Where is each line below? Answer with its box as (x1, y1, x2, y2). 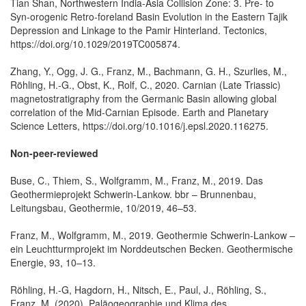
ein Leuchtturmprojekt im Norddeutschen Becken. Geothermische (10, 241, 293, 255)
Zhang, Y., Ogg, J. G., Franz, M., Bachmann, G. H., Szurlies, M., (10, 64, 287, 78)
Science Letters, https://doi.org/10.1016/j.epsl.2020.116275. (10, 118, 268, 133)
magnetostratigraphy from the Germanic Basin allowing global (10, 91, 277, 105)
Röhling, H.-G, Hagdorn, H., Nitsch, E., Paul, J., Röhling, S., (10, 282, 266, 296)
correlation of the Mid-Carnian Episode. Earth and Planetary (10, 105, 268, 119)
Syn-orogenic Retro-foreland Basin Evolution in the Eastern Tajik (10, 9, 288, 23)
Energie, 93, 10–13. (10, 255, 96, 269)
